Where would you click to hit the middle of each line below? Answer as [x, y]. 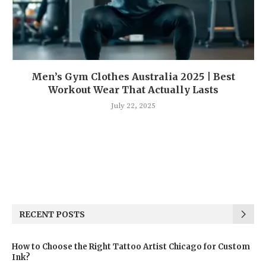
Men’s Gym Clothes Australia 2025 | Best [133, 77]
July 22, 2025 [133, 106]
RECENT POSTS [52, 215]
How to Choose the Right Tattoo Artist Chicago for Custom [131, 247]
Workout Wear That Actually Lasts [133, 90]
